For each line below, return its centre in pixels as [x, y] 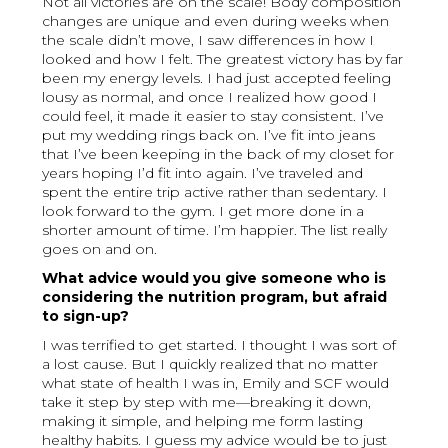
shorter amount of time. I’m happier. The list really [215, 230]
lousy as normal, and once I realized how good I [210, 97]
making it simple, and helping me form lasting [203, 421]
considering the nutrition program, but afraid [215, 297]
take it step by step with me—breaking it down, [207, 402]
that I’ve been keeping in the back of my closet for [218, 154]
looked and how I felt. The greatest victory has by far [223, 59]
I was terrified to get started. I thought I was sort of [219, 345]
